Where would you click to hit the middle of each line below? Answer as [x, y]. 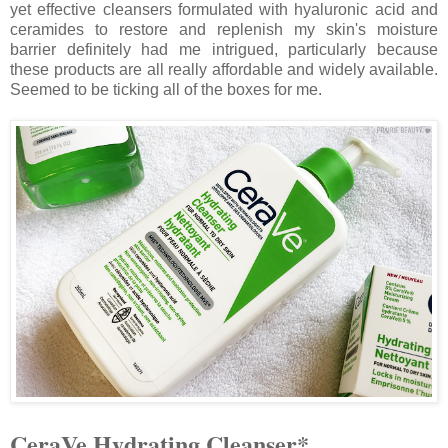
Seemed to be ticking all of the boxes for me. [166, 90]
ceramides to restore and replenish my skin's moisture [224, 30]
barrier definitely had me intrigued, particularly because [224, 50]
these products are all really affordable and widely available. [224, 70]
